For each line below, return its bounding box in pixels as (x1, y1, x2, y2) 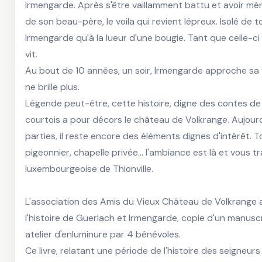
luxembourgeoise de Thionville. (25, 163, 156, 175)
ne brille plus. (25, 81, 84, 93)
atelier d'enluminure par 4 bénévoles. (25, 228, 181, 240)
